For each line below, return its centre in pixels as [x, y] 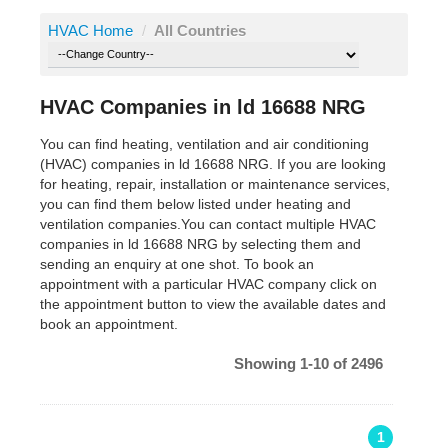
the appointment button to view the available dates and [213, 304]
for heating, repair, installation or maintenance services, [215, 184]
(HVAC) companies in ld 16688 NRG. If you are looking [213, 164]
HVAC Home [90, 31]
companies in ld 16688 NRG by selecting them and [200, 244]
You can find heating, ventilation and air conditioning [204, 144]
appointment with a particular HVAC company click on [208, 284]
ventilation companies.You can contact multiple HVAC [208, 224]
